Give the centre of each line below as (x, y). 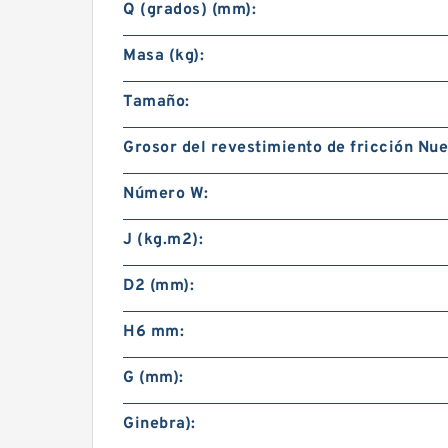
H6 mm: (153, 332)
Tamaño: (156, 102)
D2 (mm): (158, 286)
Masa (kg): (163, 56)
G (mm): (153, 378)
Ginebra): (159, 424)
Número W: (166, 194)
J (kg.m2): (163, 240)
